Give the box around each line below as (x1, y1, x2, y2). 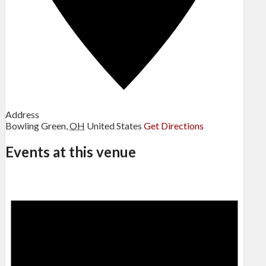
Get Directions (144, 120, 204, 132)
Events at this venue (5, 143, 136, 161)
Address (5, 109, 39, 121)
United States (87, 120, 142, 132)
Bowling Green (5, 120, 66, 132)
